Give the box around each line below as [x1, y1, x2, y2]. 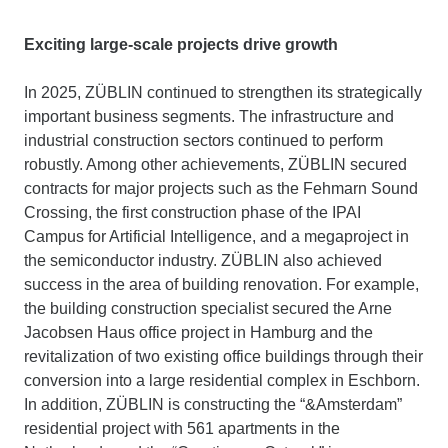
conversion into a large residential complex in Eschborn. [24, 372, 420, 389]
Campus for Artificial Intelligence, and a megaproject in [24, 228, 409, 245]
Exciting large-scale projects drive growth [24, 36, 338, 53]
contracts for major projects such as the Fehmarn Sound [24, 180, 418, 197]
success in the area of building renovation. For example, [24, 276, 419, 293]
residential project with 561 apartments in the [24, 420, 340, 437]
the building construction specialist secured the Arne [24, 300, 392, 317]
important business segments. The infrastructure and [24, 108, 394, 125]
